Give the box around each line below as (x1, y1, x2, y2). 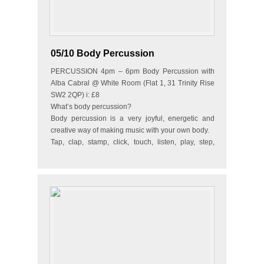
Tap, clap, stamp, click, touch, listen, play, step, (51, 138, 214, 146)
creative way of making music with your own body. (51, 126, 209, 134)
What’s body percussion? (51, 103, 131, 111)
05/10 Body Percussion (51, 48, 154, 58)
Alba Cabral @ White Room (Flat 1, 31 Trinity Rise (51, 79, 214, 87)
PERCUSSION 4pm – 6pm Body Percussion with (51, 67, 214, 75)
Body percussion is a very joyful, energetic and (51, 114, 214, 123)
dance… (51, 150, 78, 158)
